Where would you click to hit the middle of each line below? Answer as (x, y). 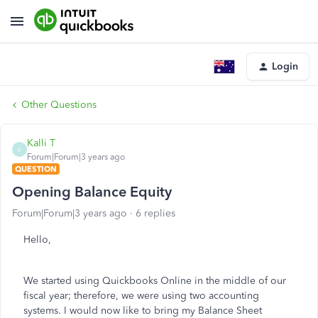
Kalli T (41, 143)
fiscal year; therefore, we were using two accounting (141, 296)
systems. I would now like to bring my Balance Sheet (143, 311)
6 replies (155, 213)
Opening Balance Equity (92, 192)
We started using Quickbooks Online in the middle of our (155, 281)
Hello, (39, 240)
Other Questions (59, 105)
